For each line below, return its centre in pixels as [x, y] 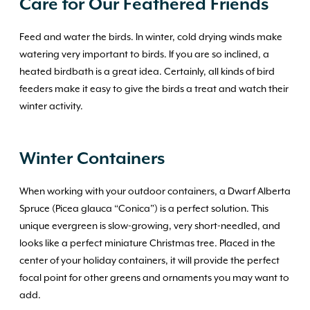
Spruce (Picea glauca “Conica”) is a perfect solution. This [144, 209]
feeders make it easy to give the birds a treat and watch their [154, 89]
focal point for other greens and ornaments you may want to [154, 278]
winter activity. [51, 107]
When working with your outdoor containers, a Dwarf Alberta [155, 192]
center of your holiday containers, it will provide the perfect [149, 261]
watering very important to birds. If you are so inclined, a [144, 55]
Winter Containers [92, 159]
